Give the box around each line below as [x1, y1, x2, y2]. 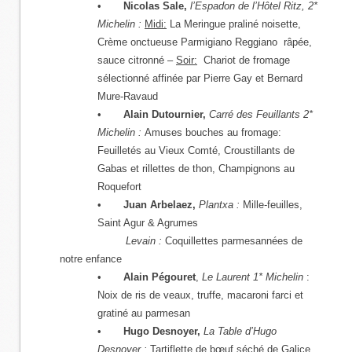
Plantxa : [199, 199, 243, 211]
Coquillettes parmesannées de [165, 235, 302, 247]
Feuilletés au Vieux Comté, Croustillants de [97, 145, 295, 156]
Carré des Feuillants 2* [209, 108, 313, 120]
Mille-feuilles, [243, 199, 302, 211]
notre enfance [60, 253, 122, 265]
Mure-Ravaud [97, 90, 158, 102]
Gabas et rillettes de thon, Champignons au [97, 163, 295, 174]
